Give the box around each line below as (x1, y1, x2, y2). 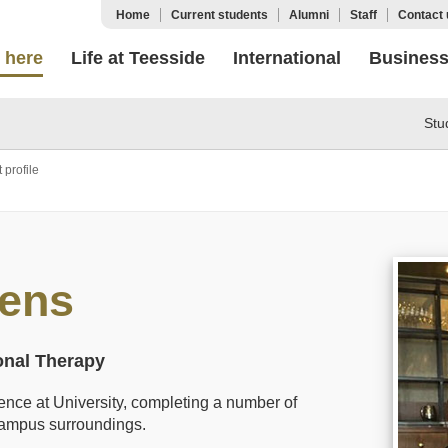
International (233, 48, 341, 68)
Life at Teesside (71, 48, 205, 68)
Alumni (289, 8, 329, 22)
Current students (171, 8, 268, 22)
